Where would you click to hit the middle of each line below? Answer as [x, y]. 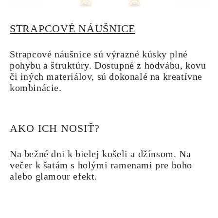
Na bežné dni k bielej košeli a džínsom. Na [100, 154]
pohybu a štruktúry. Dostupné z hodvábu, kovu [108, 65]
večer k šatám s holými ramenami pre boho [101, 165]
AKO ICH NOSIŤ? [55, 128]
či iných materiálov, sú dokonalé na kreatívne [106, 76]
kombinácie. [36, 88]
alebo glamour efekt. [54, 176]
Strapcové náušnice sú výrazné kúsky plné [99, 54]
